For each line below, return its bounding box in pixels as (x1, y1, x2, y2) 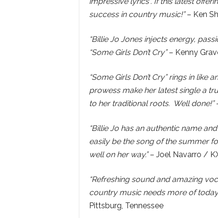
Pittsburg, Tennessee (89, 201, 163, 210)
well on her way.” (89, 150, 148, 159)
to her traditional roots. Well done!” (89, 99, 214, 108)
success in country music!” (89, 10, 185, 19)
